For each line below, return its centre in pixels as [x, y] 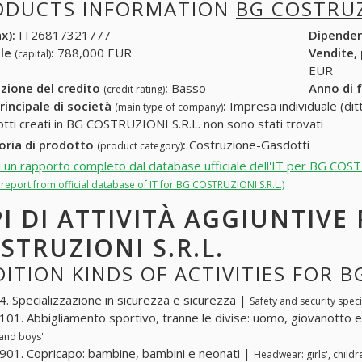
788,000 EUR [93, 53]
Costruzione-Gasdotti [248, 145]
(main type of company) [169, 107]
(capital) [33, 54]
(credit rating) [134, 90]
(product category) [140, 146]
